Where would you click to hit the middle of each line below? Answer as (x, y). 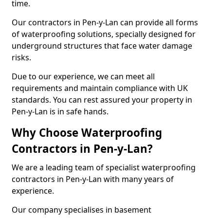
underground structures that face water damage (102, 46)
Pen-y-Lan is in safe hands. (60, 111)
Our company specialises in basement (82, 210)
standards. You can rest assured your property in (102, 100)
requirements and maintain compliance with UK (100, 88)
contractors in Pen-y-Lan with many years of (93, 179)
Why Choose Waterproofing (87, 133)
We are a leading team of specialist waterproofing (104, 167)
